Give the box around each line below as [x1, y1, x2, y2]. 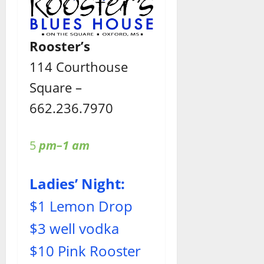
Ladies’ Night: [29, 174, 125, 194]
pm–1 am [36, 137, 90, 154]
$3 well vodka [29, 219, 119, 239]
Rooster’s [29, 37, 90, 55]
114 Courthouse [29, 58, 128, 76]
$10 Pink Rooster [29, 241, 141, 261]
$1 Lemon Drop [29, 196, 133, 216]
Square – [29, 78, 82, 97]
